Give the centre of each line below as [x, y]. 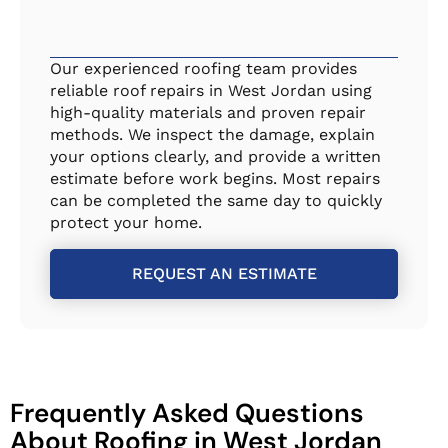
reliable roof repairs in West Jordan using [211, 91]
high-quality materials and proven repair [208, 113]
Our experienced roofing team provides [203, 69]
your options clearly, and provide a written [215, 157]
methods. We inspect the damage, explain [212, 135]
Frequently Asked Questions [187, 412]
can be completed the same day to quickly [216, 201]
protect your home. [126, 223]
